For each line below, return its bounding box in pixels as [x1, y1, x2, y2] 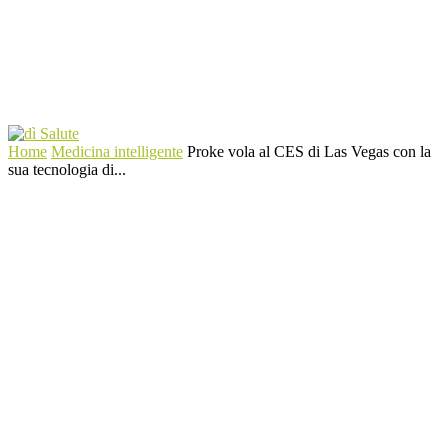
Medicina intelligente [51, 143, 183, 160]
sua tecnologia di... [8, 161, 126, 178]
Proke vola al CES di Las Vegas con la [187, 143, 431, 160]
